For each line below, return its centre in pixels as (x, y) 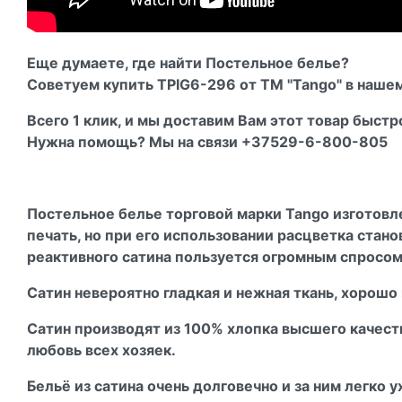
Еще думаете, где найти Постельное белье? (188, 62)
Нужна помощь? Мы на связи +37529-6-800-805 (207, 141)
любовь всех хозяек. (101, 350)
